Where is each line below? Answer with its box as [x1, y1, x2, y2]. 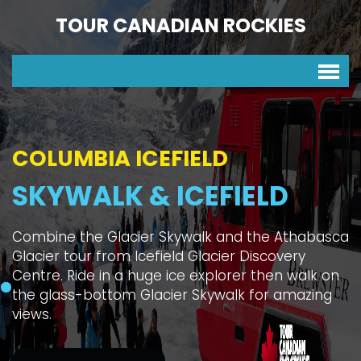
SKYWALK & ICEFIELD [12, 177, 288, 215]
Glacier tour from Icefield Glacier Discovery [12, 247, 305, 266]
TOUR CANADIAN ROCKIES [55, 12, 306, 39]
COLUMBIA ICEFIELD [12, 143, 228, 173]
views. [12, 305, 52, 324]
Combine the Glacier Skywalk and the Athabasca [12, 227, 349, 247]
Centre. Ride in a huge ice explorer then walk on [12, 266, 339, 285]
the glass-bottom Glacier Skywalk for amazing [12, 285, 332, 305]
